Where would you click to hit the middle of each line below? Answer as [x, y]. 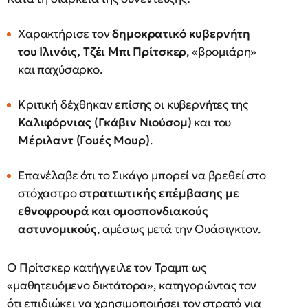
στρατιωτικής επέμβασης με [159, 193]
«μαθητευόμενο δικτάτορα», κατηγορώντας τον [132, 285]
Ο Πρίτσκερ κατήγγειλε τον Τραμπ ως [107, 267]
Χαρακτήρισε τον [65, 34]
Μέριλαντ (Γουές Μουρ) [84, 140]
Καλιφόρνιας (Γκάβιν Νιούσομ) [105, 122]
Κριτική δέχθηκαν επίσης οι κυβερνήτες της [133, 104]
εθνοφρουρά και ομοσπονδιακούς [113, 211]
